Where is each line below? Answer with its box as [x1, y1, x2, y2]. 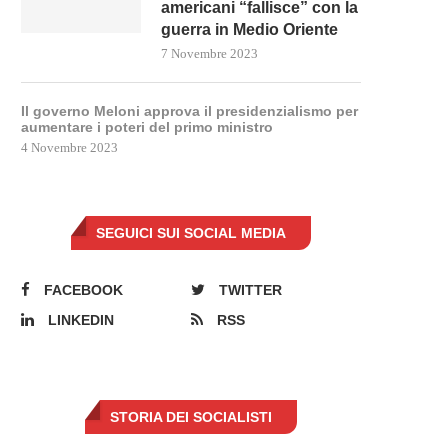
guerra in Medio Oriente [161, 20, 338, 38]
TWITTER [219, 281, 282, 298]
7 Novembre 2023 [161, 45, 258, 61]
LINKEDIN [48, 311, 114, 328]
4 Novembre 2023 [21, 139, 118, 155]
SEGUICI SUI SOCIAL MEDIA [96, 224, 286, 241]
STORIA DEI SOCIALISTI [110, 408, 272, 425]
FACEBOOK [44, 281, 123, 298]
